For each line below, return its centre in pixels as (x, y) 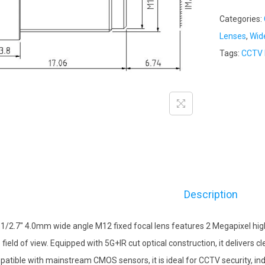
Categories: (242, 19)
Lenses (233, 36)
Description (211, 194)
